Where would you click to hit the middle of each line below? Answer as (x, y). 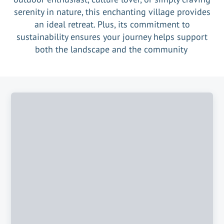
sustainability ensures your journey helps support (112, 37)
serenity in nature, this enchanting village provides (112, 12)
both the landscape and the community (112, 49)
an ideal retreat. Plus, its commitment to (112, 24)
